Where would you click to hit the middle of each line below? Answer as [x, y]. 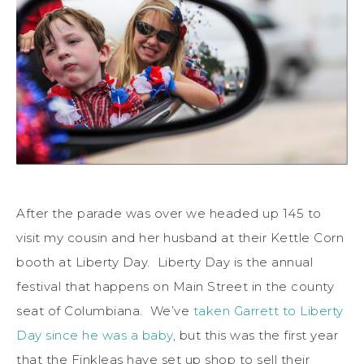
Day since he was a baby [95, 336]
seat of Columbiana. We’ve [105, 311]
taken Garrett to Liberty [268, 311]
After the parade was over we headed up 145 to [169, 214]
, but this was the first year [255, 336]
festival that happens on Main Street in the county [175, 287]
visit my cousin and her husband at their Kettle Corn [180, 238]
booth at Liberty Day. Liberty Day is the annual [165, 262]
